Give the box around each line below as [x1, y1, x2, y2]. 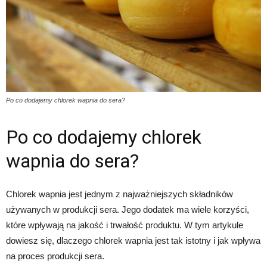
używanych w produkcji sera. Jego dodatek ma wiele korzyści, [6, 204, 249, 215]
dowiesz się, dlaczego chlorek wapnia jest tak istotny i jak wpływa [6, 235, 260, 246]
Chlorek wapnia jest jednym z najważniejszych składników [6, 189, 233, 200]
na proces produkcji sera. [6, 251, 104, 262]
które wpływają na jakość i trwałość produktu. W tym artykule [6, 220, 243, 231]
